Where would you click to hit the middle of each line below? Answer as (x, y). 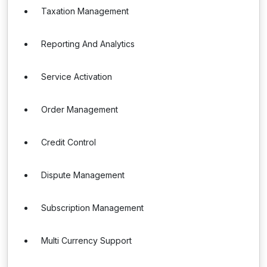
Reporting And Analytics (88, 44)
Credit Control (69, 142)
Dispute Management (83, 175)
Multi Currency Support (86, 240)
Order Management (80, 109)
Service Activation (77, 77)
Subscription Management (92, 208)
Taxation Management (85, 11)
